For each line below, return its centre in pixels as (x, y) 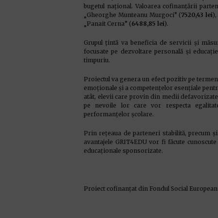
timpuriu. (97, 60)
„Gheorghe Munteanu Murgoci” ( (133, 15)
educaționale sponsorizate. (123, 151)
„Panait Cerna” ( (108, 24)
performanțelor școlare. (119, 114)
